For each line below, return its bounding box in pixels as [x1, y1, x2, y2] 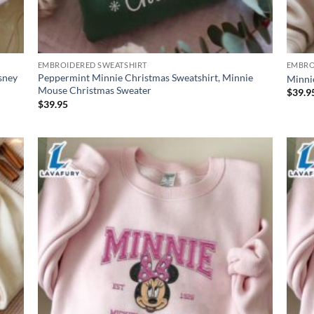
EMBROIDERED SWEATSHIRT [37, 60, 147, 70]
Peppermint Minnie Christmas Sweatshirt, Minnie [37, 71, 253, 84]
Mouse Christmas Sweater [37, 84, 151, 97]
